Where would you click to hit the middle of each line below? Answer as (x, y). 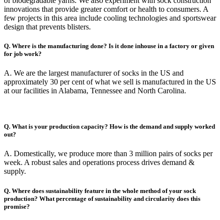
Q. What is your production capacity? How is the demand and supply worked (110, 127)
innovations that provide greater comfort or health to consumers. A (106, 9)
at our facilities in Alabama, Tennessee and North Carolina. (95, 91)
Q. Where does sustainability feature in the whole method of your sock (100, 191)
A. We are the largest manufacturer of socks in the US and (94, 73)
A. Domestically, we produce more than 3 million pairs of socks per (108, 154)
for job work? (23, 54)
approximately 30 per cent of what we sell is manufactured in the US (110, 82)
